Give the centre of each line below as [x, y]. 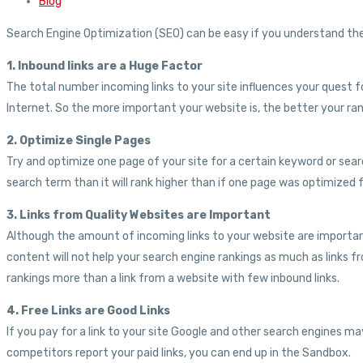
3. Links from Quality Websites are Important [139, 216]
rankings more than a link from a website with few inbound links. [173, 279]
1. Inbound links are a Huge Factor [105, 66]
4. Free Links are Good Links [88, 311]
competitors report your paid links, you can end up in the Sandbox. [179, 353]
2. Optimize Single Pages [79, 141]
